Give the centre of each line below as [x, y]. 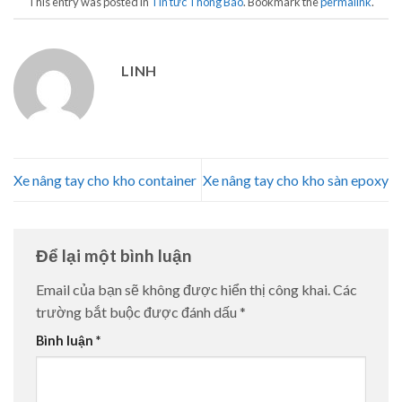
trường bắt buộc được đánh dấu [138, 312]
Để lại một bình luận [116, 256]
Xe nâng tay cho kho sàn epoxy [296, 180]
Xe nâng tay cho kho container [105, 180]
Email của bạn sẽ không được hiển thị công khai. [183, 290]
